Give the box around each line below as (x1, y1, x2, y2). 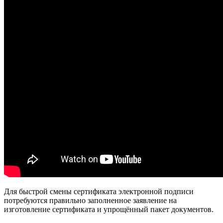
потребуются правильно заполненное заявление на (4, 196, 177, 205)
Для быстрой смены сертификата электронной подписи (4, 187, 194, 196)
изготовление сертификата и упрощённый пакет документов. (4, 205, 214, 214)
